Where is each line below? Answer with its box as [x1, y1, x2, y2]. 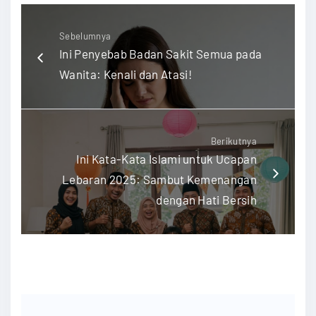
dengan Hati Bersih [156, 192, 257, 207]
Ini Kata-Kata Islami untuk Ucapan [76, 151, 257, 166]
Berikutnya [210, 135, 257, 147]
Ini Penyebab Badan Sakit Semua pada [59, 46, 262, 61]
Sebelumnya [59, 30, 111, 42]
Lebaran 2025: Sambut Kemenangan [62, 171, 257, 186]
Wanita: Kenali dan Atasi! [59, 66, 193, 81]
